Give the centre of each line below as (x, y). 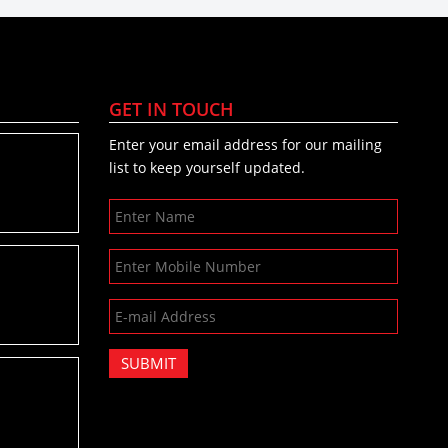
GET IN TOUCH (172, 108)
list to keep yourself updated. (207, 167)
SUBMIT (149, 362)
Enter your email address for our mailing (246, 144)
